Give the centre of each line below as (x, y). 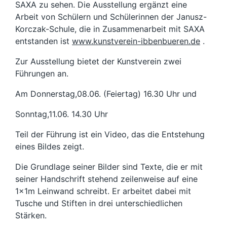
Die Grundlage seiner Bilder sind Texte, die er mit (109, 167)
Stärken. (31, 215)
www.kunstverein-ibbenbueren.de (136, 41)
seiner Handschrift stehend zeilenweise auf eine (106, 179)
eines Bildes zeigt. (50, 146)
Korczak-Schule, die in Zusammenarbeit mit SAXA (110, 29)
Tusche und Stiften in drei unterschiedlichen (99, 203)
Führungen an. (42, 73)
